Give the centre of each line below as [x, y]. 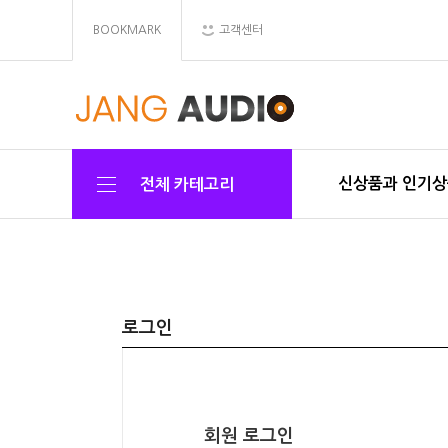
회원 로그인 [249, 436]
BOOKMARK [127, 30]
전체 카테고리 [187, 184]
